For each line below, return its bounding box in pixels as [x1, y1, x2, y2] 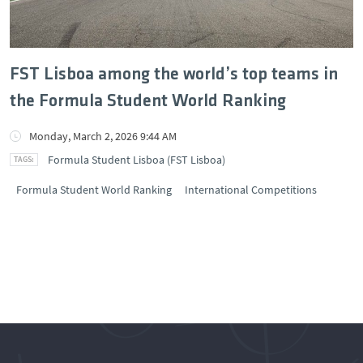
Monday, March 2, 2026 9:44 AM [29, 128, 177, 143]
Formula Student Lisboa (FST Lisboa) [48, 152, 225, 167]
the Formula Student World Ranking [10, 92, 286, 111]
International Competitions [185, 181, 317, 197]
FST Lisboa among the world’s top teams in [10, 65, 338, 84]
